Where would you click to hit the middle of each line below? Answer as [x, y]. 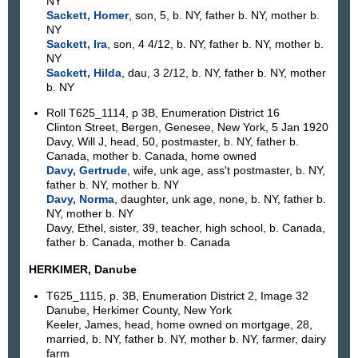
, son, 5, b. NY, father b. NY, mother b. [224, 15]
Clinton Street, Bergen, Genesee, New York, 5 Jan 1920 [187, 127]
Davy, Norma [80, 199]
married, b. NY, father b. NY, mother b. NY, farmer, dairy [186, 339]
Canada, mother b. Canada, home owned [151, 156]
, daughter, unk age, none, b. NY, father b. [220, 199]
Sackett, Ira [76, 44]
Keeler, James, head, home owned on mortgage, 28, [179, 325]
